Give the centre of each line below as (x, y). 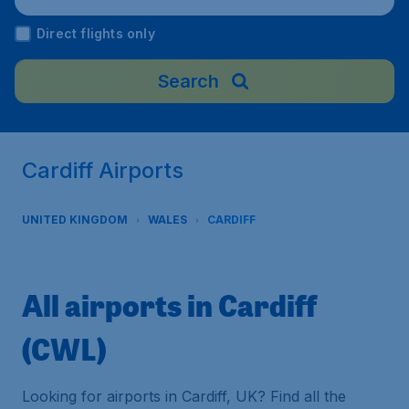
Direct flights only (96, 33)
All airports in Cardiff (169, 305)
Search (188, 81)
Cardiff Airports (103, 170)
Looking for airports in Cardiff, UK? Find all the (184, 396)
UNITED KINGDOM (75, 220)
